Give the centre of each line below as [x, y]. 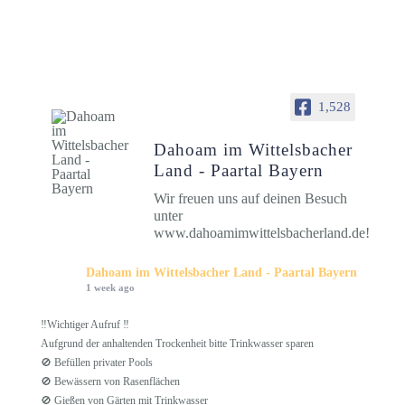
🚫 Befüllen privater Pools [96, 363]
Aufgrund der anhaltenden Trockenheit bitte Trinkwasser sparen [177, 344]
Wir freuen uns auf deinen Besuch [250, 198]
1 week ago [110, 287]
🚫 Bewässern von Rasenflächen [110, 381]
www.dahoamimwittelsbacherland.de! [261, 233]
